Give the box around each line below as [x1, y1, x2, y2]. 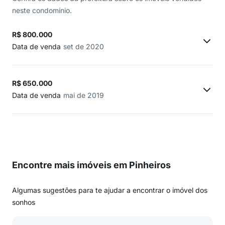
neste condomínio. [12, 6, 72, 15]
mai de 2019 [63, 91, 104, 99]
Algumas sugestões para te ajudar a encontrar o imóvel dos [12, 186, 207, 194]
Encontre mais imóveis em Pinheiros [12, 160, 171, 170]
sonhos [12, 198, 35, 206]
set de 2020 [63, 42, 104, 51]
